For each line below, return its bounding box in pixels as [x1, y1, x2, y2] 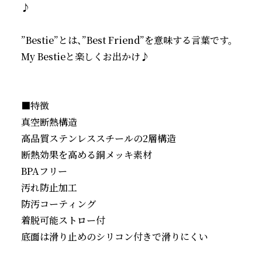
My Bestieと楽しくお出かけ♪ [21, 50, 150, 63]
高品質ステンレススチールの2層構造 [21, 132, 176, 145]
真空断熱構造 [21, 115, 77, 129]
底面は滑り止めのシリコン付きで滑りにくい [21, 230, 208, 243]
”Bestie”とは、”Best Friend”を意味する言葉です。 [21, 33, 233, 47]
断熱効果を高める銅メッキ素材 [21, 148, 152, 161]
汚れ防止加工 [21, 181, 77, 194]
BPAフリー [21, 164, 67, 178]
